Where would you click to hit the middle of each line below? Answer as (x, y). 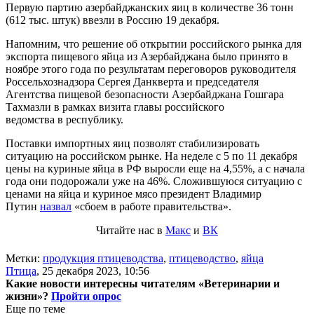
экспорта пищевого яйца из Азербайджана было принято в (147, 56)
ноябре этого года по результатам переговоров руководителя (151, 69)
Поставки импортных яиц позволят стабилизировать (132, 143)
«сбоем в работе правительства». (151, 206)
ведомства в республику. (64, 119)
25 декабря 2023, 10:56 (96, 271)
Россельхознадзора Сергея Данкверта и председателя (132, 81)
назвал (56, 206)
